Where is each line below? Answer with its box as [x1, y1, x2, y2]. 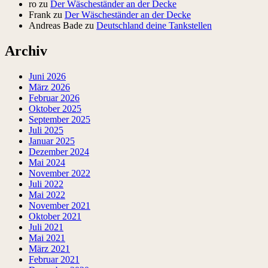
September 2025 [29, 114, 90, 125]
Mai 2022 [29, 190, 65, 200]
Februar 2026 [29, 93, 80, 103]
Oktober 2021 [29, 211, 81, 222]
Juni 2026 [29, 71, 66, 82]
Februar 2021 [29, 254, 80, 265]
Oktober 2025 [29, 103, 81, 114]
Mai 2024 [29, 157, 65, 168]
